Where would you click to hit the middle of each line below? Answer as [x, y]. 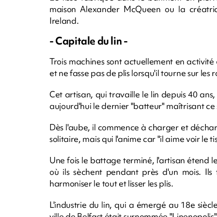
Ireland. [64, 20]
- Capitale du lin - [89, 41]
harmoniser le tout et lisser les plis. [111, 183]
